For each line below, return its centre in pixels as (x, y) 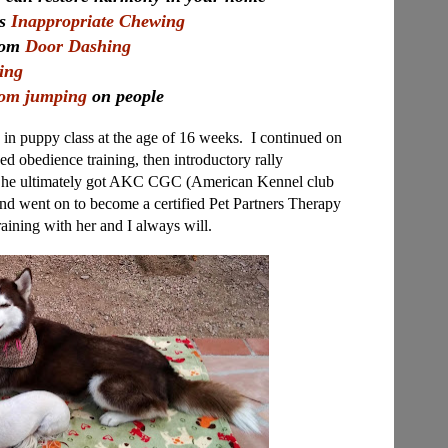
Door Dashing (78, 46)
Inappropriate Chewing (98, 21)
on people (125, 96)
